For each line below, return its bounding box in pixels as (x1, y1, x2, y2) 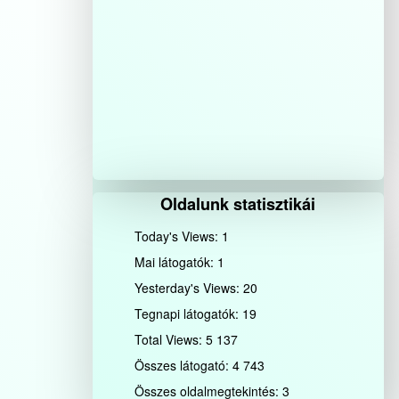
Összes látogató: (134, 355, 233, 374)
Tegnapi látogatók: (134, 304, 243, 322)
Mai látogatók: (134, 252, 218, 271)
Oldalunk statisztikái (160, 191, 316, 216)
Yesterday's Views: (134, 278, 244, 297)
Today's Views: (134, 226, 223, 245)
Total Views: (134, 330, 207, 348)
